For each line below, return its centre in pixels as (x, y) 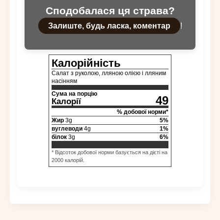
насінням (64, 81)
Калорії (66, 102)
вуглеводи (67, 129)
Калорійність (86, 63)
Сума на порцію (74, 94)
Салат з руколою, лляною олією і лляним (109, 73)
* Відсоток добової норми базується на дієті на (110, 152)
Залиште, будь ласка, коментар (109, 26)
